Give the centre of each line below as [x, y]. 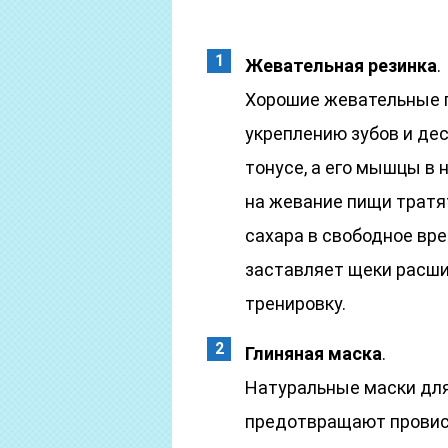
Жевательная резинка [341, 65]
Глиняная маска [313, 353]
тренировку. [295, 303]
